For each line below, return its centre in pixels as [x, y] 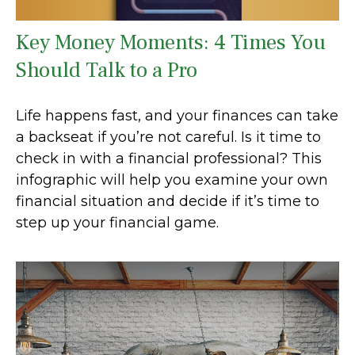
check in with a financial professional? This [169, 159]
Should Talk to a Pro [107, 71]
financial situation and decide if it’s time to [168, 202]
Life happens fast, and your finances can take [177, 116]
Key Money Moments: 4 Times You [171, 43]
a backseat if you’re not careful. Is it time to [168, 137]
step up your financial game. [117, 223]
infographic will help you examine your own [172, 180]
